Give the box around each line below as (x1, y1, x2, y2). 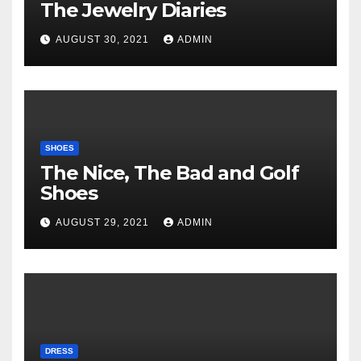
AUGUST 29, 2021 (56, 217, 152, 229)
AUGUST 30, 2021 (56, 34, 152, 46)
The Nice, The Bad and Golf (40, 161, 299, 185)
